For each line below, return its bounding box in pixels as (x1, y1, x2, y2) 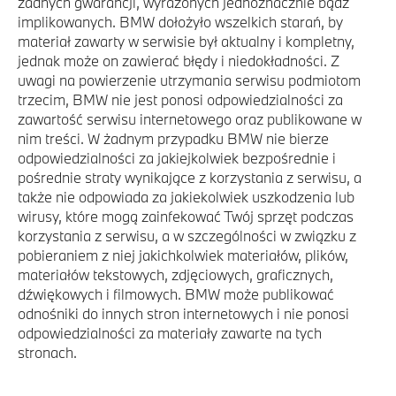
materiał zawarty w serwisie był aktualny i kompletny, (18, 32, 354, 50)
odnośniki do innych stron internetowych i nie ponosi (18, 304, 349, 323)
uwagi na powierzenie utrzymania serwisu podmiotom (18, 71, 361, 89)
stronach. (18, 343, 77, 362)
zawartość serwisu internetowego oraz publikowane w (18, 110, 362, 128)
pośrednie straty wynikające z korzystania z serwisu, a (18, 168, 362, 187)
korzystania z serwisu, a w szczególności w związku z (18, 226, 356, 245)
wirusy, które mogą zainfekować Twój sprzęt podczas (18, 207, 354, 225)
